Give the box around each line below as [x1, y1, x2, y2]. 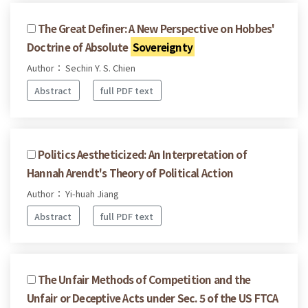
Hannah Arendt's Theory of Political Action [27, 164, 234, 180]
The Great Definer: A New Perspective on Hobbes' [38, 21, 275, 36]
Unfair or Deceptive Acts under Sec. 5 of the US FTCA [27, 290, 278, 306]
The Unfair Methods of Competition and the [38, 272, 251, 287]
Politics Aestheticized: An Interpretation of [38, 146, 247, 162]
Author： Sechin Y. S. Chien [27, 61, 135, 75]
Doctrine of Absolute [27, 39, 131, 55]
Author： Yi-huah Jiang [27, 186, 119, 200]
